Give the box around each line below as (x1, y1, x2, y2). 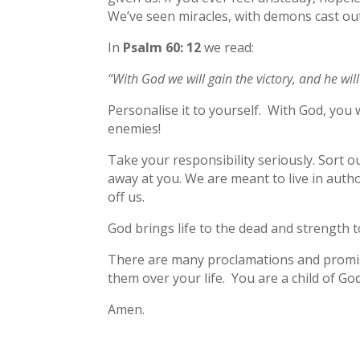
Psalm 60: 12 (123, 38, 202, 56)
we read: (201, 38, 255, 56)
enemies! (108, 119, 162, 137)
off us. (108, 187, 145, 206)
